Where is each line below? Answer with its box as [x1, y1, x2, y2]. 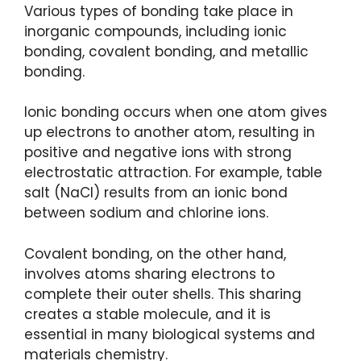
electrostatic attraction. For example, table [24, 163, 322, 183]
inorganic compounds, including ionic [24, 21, 287, 41]
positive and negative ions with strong [24, 143, 292, 163]
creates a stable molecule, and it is [24, 304, 271, 324]
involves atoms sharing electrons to [24, 263, 275, 284]
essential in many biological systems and [24, 324, 315, 344]
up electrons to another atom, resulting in [24, 122, 315, 143]
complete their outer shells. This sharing [24, 284, 301, 304]
